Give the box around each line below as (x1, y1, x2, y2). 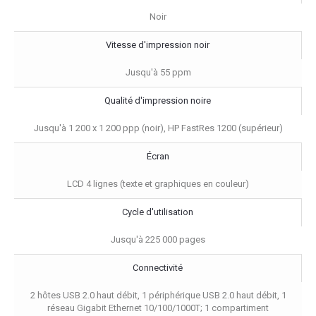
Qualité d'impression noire (104, 95, 211, 106)
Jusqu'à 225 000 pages (111, 233, 205, 245)
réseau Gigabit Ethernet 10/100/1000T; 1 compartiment (47, 302, 269, 313)
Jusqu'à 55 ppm (125, 66, 191, 78)
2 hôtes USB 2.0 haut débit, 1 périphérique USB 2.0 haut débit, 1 (30, 289, 286, 300)
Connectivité (133, 262, 183, 273)
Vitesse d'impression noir (106, 39, 209, 50)
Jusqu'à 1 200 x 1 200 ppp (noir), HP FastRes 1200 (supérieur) (33, 122, 283, 133)
